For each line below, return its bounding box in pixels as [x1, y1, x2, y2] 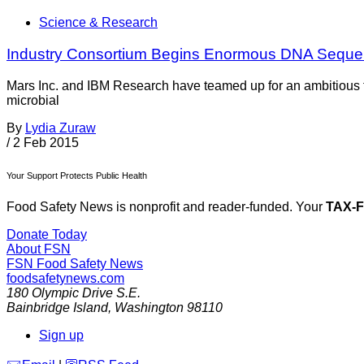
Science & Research [39, 15, 158, 30]
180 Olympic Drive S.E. [6, 286, 141, 301]
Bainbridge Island [6, 301, 108, 315]
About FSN [6, 242, 71, 257]
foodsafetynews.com [6, 271, 124, 286]
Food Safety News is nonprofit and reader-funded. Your [6, 200, 326, 214]
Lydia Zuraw [25, 120, 96, 135]
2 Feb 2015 [13, 135, 79, 149]
